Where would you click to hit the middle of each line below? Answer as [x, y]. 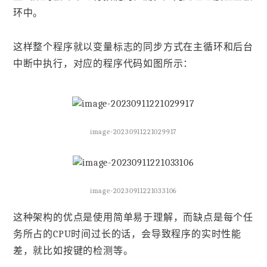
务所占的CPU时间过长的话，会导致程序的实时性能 [127, 234]
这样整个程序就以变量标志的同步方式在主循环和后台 [133, 47]
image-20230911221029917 [133, 132]
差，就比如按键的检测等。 [73, 251]
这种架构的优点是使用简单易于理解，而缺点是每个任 [133, 217]
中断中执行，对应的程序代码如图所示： [103, 64]
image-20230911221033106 [133, 191]
